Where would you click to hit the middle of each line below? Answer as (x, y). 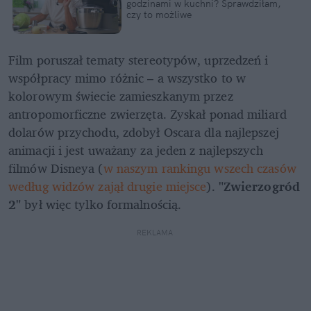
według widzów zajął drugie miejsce (108, 186)
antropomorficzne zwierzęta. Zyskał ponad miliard (148, 114)
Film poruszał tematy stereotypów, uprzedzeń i (138, 60)
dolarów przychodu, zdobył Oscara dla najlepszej (144, 132)
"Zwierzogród (259, 186)
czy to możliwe (159, 15)
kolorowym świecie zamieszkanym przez (121, 96)
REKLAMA (155, 233)
